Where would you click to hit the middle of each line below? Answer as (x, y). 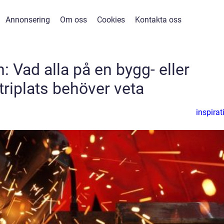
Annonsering (28, 20)
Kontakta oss (158, 20)
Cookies (111, 20)
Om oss (73, 20)
